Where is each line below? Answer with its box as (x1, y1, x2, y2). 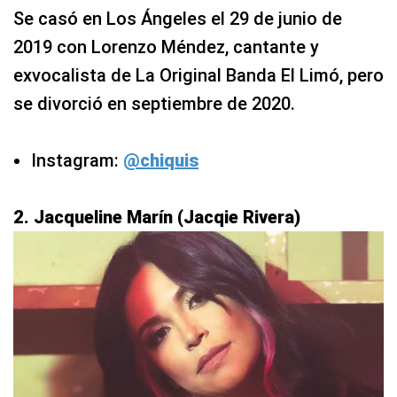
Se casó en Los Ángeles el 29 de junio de (13, 8, 342, 30)
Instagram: (31, 150, 123, 172)
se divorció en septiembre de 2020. (13, 93, 295, 115)
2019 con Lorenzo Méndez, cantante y (13, 36, 319, 58)
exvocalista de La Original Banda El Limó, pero (13, 65, 384, 87)
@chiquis (123, 150, 198, 172)
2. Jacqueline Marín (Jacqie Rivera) (13, 206, 300, 229)
